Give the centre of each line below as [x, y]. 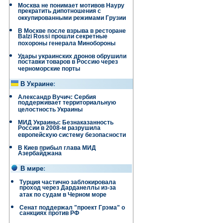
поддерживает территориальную [67, 104]
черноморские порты [49, 70]
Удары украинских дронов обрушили [72, 56]
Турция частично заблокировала [68, 182]
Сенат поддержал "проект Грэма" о [72, 208]
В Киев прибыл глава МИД [57, 148]
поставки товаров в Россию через [68, 63]
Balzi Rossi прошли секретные [63, 38]
